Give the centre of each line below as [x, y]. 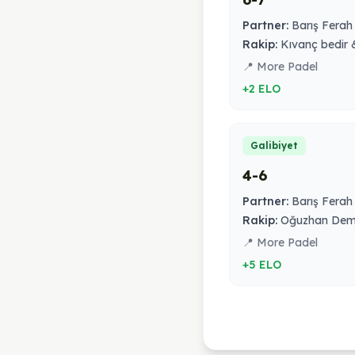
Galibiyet [274, 145]
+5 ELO [262, 265]
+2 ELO [261, 89]
